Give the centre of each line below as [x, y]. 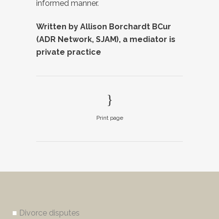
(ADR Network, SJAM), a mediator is [106, 39]
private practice [69, 52]
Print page [109, 118]
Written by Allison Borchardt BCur [104, 27]
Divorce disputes [49, 213]
